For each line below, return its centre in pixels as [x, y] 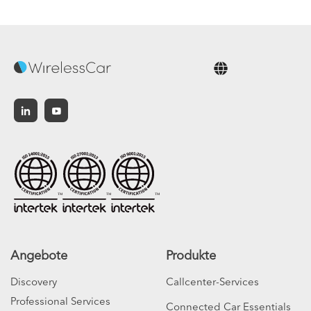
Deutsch [179, 102]
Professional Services [60, 301]
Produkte [191, 255]
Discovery [34, 281]
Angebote [39, 255]
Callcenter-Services [212, 281]
